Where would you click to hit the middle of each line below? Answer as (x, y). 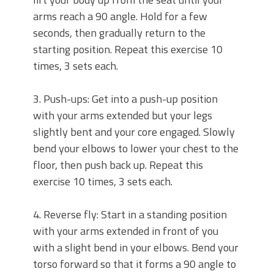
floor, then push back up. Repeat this (118, 165)
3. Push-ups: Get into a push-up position (125, 99)
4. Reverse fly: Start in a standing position (130, 214)
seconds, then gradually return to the (119, 33)
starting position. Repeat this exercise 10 (128, 49)
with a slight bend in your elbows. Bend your (136, 247)
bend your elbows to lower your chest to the (136, 148)
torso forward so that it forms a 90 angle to (135, 264)
